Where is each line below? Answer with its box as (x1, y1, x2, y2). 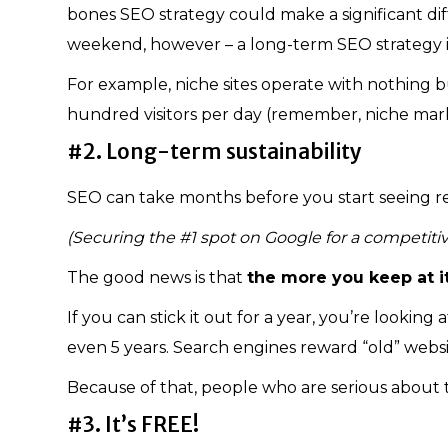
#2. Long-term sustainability (67, 137, 362, 165)
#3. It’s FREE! (67, 410, 199, 438)
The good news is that (67, 267, 247, 287)
